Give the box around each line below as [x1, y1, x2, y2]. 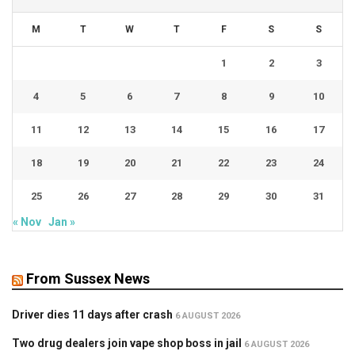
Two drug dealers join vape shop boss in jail [12, 337, 242, 350]
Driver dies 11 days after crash [12, 308, 173, 322]
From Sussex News [26, 270, 150, 288]
